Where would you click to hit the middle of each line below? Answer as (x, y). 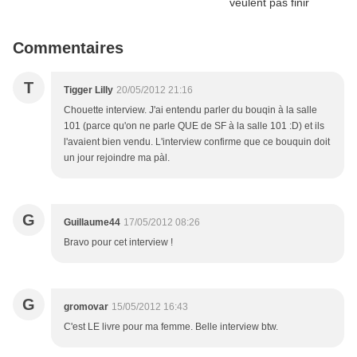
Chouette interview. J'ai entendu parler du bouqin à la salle (190, 110)
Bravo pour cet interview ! (118, 242)
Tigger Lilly (88, 90)
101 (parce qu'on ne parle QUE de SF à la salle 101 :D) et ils (194, 126)
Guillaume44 (92, 222)
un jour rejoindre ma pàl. (117, 158)
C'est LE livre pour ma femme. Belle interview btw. (171, 327)
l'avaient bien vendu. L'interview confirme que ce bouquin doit (197, 142)
